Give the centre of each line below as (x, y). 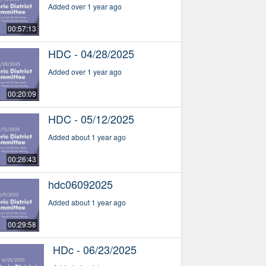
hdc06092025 (80, 184)
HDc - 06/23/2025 (94, 249)
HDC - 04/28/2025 (91, 54)
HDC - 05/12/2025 (91, 119)
